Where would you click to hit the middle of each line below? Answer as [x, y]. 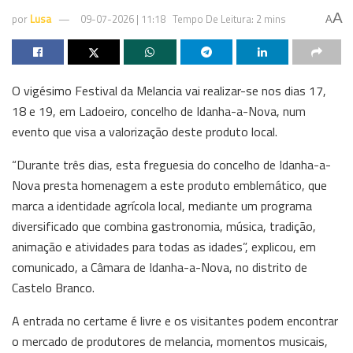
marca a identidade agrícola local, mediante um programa [162, 205]
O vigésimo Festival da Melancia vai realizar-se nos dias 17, [169, 90]
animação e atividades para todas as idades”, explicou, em [164, 246]
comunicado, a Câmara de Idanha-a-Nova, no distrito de [160, 267]
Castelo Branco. [53, 287]
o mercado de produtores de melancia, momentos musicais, [170, 341]
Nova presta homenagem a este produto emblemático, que [169, 185]
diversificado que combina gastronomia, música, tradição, [164, 226]
